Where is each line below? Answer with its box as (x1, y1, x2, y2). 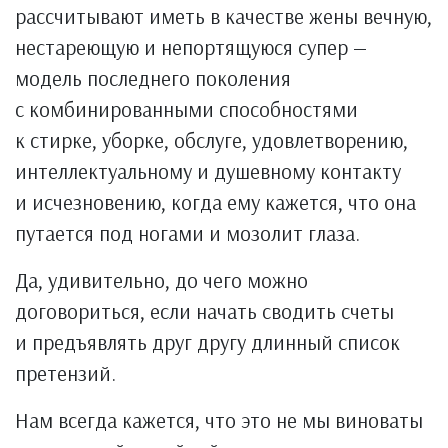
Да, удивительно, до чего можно (15, 266, 308, 293)
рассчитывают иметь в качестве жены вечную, (15, 2, 432, 29)
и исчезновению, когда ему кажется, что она (15, 188, 416, 215)
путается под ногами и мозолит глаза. (15, 219, 360, 246)
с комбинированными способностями (15, 95, 358, 122)
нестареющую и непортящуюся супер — (15, 33, 367, 60)
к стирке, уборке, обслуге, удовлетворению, (15, 126, 408, 153)
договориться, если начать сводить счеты (15, 297, 394, 324)
